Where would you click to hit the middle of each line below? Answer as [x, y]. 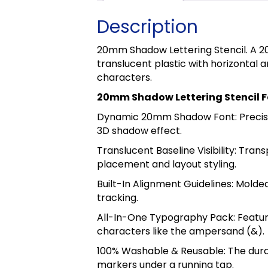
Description [147, 27]
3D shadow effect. [139, 130]
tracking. [118, 197]
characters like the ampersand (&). [181, 231]
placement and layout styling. [167, 164]
